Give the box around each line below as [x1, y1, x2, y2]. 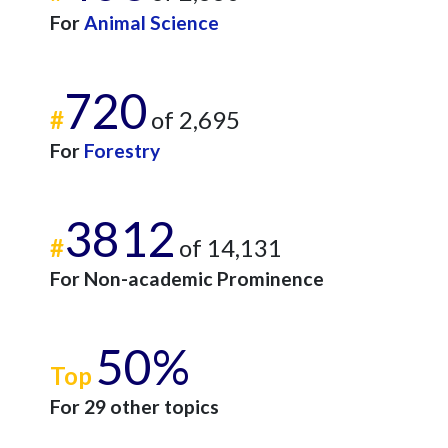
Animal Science [84, 11, 219, 34]
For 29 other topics [50, 395, 219, 418]
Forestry [84, 139, 160, 162]
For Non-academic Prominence [50, 267, 324, 290]
